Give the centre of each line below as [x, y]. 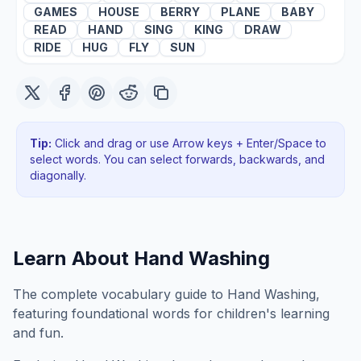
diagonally [57, 175]
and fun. [38, 333]
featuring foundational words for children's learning [171, 313]
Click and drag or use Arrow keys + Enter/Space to [189, 143]
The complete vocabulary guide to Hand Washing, [166, 294]
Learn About [73, 258]
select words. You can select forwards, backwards [164, 159]
